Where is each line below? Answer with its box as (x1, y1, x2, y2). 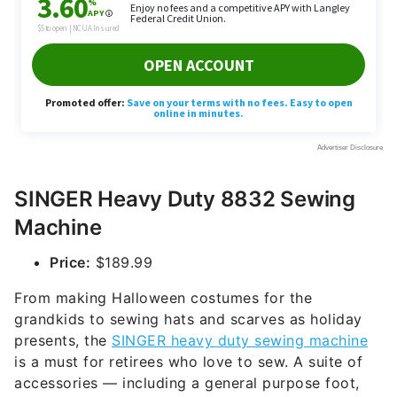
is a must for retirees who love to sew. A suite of (14, 353, 362, 370)
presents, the (14, 331, 112, 349)
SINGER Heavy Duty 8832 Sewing (14, 186, 355, 212)
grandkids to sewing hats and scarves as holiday (14, 310, 362, 328)
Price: (50, 253, 90, 271)
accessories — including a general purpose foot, (14, 374, 360, 392)
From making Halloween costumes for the (14, 289, 312, 307)
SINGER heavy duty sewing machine (112, 331, 368, 349)
